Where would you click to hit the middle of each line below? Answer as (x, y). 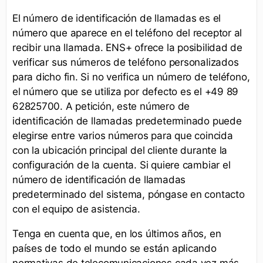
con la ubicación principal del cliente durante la (120, 150)
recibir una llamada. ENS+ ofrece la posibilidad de (127, 47)
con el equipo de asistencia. (76, 209)
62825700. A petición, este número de (101, 106)
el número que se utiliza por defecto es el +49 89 (126, 91)
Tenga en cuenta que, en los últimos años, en (117, 233)
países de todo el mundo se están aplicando (114, 248)
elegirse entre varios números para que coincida (123, 135)
